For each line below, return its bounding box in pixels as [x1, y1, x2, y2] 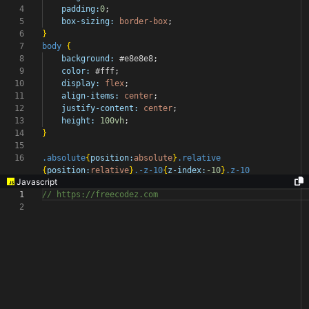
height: [61, 116, 95, 126]
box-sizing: [61, 17, 114, 26]
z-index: [168, 166, 206, 175]
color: [61, 66, 90, 76]
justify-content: [61, 103, 139, 113]
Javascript [14, 176, 57, 187]
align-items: [61, 91, 119, 101]
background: [61, 54, 114, 63]
